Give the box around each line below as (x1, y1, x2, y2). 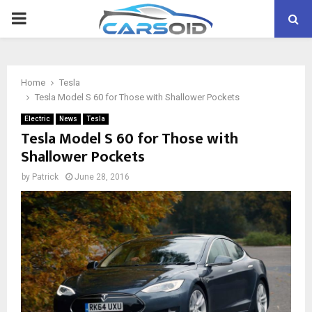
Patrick (32, 172, 58, 182)
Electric (24, 115, 50, 123)
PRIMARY (10, 8, 81, 28)
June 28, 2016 (75, 172, 130, 182)
